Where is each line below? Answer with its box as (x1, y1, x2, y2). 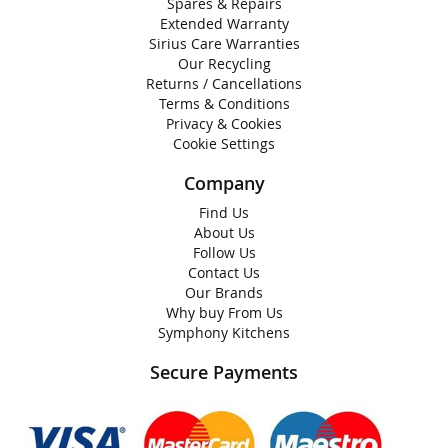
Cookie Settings (173, 134, 275, 153)
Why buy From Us (165, 303, 283, 322)
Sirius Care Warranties (148, 34, 300, 53)
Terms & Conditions (158, 94, 290, 113)
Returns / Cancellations (146, 74, 302, 93)
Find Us (199, 203, 249, 222)
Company (183, 171, 265, 195)
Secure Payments (150, 360, 298, 384)
